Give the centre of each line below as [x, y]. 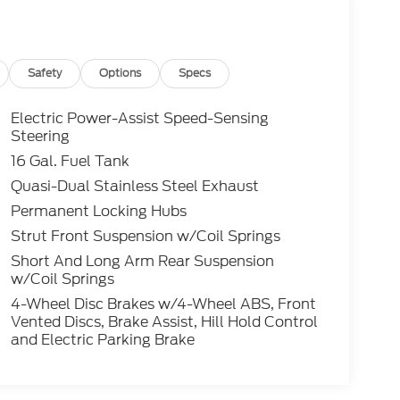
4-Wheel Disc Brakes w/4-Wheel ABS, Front [164, 304]
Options [121, 73]
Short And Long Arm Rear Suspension [142, 262]
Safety [45, 73]
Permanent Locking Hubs [98, 212]
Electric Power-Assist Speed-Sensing [139, 119]
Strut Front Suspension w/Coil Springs [145, 237]
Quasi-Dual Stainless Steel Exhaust [134, 187]
